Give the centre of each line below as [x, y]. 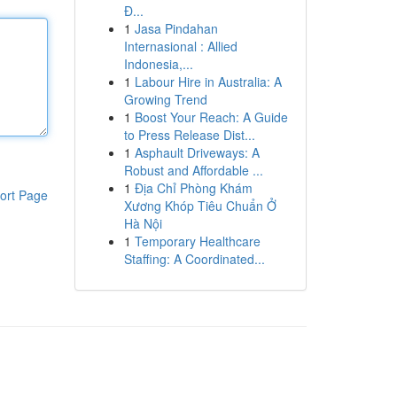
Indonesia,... [158, 64]
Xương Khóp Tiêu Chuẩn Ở [200, 206]
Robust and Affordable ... [193, 170]
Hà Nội [143, 223]
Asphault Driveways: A [197, 152]
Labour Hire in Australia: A [208, 82]
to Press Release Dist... [189, 135]
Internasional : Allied [180, 46]
